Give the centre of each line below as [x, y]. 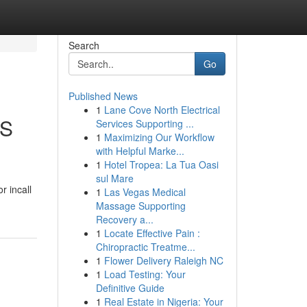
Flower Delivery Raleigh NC [163, 260]
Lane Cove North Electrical [162, 110]
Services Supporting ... [145, 123]
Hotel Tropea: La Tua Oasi [161, 164]
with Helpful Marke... [140, 151]
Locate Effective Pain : [152, 233]
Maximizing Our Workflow [159, 137]
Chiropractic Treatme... [145, 247]
